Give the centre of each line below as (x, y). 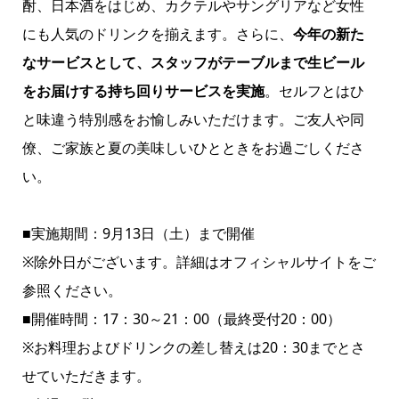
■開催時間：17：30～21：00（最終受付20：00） (181, 319)
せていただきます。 (86, 376)
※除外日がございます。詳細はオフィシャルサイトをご (199, 262)
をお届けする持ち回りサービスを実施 (143, 91)
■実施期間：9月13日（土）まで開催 (138, 234)
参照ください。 (72, 291)
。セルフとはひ (314, 91)
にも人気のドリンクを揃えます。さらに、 (157, 34)
